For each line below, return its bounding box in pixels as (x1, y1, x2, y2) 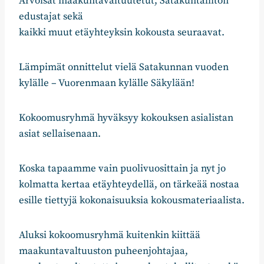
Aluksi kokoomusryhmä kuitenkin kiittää (19, 229, 200, 242)
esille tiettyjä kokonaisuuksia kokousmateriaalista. (19, 194, 245, 207)
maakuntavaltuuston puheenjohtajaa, (19, 245, 188, 258)
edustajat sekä (19, 10, 83, 24)
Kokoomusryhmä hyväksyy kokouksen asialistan (19, 111, 233, 125)
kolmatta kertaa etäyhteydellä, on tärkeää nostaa (19, 178, 239, 192)
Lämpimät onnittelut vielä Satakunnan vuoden (19, 61, 229, 74)
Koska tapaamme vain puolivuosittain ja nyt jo (19, 162, 226, 176)
